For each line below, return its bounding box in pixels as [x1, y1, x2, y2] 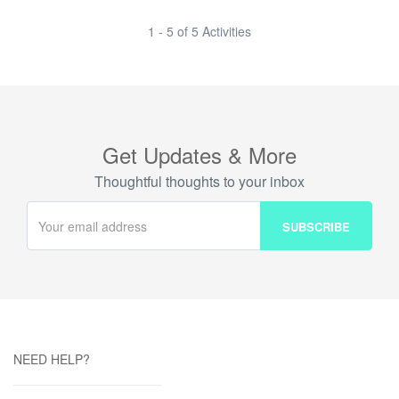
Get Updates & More [102, 139, 297, 170]
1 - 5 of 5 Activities [148, 22, 251, 40]
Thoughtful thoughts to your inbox [94, 171, 305, 191]
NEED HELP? [13, 350, 90, 368]
